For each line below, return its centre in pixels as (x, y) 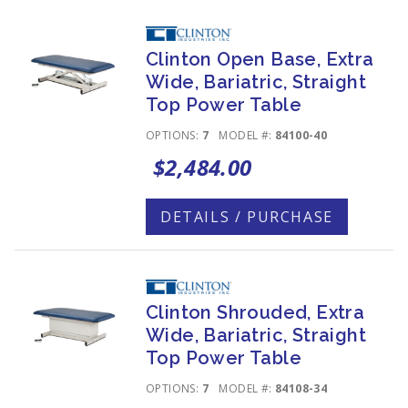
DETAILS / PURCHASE (247, 217)
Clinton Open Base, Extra (260, 59)
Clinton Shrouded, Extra (255, 312)
